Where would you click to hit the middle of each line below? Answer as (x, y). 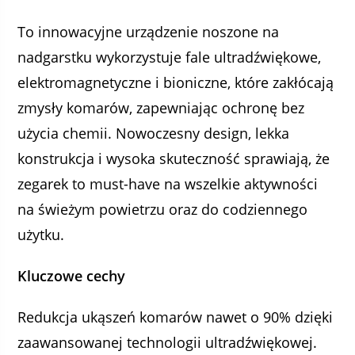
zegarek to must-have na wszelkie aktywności (168, 184)
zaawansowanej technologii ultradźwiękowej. (168, 342)
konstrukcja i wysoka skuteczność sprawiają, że (174, 158)
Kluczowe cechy (72, 276)
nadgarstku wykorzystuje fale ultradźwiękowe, (170, 57)
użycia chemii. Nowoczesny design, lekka (154, 133)
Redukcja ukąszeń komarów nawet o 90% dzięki (176, 317)
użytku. (41, 235)
